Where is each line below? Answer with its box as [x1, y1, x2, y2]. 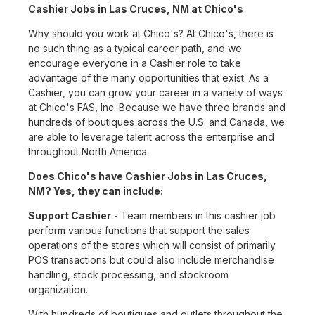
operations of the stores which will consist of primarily [28, 239, 276, 252]
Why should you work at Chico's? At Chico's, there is [28, 27, 274, 40]
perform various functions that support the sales [28, 224, 250, 237]
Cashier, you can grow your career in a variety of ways [28, 86, 283, 99]
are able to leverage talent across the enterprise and [28, 131, 274, 143]
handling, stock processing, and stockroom [28, 269, 229, 281]
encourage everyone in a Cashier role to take [28, 57, 241, 70]
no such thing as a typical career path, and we [28, 42, 242, 55]
